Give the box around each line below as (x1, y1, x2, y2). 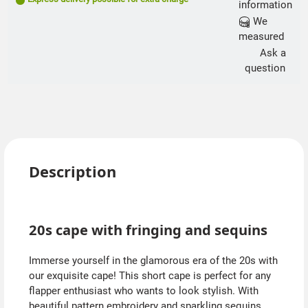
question (245, 62, 285, 75)
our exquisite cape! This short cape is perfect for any (28, 269, 271, 283)
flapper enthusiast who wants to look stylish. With (28, 285, 258, 298)
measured (238, 30, 284, 43)
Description (28, 162, 116, 182)
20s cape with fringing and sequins (28, 219, 267, 239)
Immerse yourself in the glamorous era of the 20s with (28, 254, 278, 267)
